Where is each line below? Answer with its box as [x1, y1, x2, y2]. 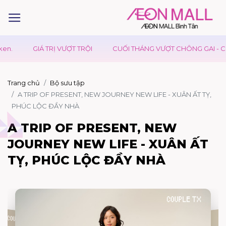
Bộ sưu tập [50, 79, 85, 87]
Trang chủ [8, 79, 40, 87]
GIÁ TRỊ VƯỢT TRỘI [17, 44, 77, 52]
